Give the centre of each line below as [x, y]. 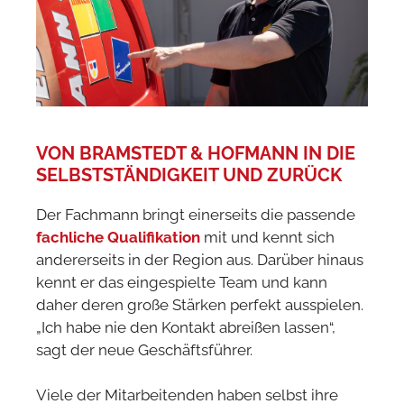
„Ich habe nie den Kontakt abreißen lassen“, [186, 327]
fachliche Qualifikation [118, 237]
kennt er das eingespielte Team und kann [182, 282]
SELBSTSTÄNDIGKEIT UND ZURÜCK [189, 174]
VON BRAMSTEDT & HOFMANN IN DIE [196, 153]
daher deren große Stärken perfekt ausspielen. [200, 304]
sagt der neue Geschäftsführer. [144, 349]
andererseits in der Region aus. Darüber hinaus [200, 259]
